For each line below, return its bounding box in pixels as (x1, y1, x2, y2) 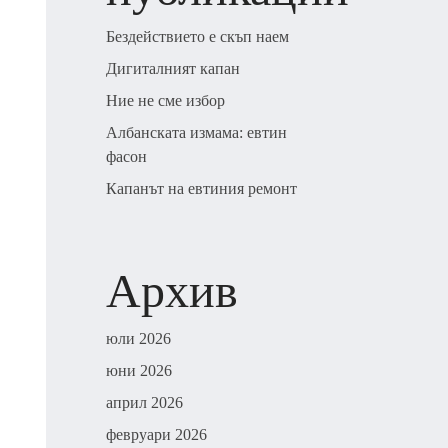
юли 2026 (106, 330, 171, 347)
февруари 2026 (106, 426, 207, 443)
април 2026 (106, 394, 183, 411)
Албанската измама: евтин (106, 124, 287, 141)
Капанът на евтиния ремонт (106, 180, 297, 197)
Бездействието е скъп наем (106, 28, 289, 45)
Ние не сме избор (106, 92, 225, 109)
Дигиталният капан (106, 60, 240, 77)
